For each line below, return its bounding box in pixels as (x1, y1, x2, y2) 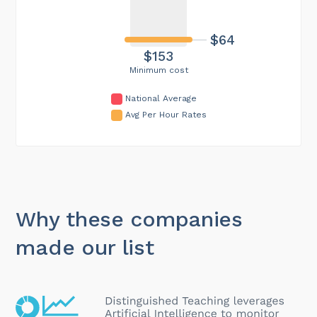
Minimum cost (129, 64, 188, 75)
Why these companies (16, 206, 243, 231)
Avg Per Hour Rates (125, 109, 207, 120)
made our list (16, 234, 154, 260)
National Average (125, 93, 197, 103)
